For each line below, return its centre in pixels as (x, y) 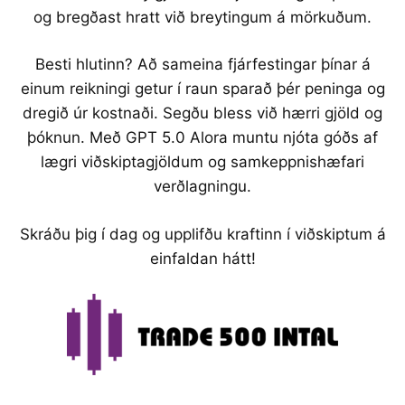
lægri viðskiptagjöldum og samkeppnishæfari (202, 162)
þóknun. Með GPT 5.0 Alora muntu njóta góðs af (202, 137)
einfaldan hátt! (202, 258)
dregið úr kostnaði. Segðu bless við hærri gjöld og (202, 113)
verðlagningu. (202, 186)
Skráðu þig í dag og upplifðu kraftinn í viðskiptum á (202, 234)
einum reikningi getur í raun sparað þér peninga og (202, 89)
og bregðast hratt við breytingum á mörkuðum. (202, 17)
